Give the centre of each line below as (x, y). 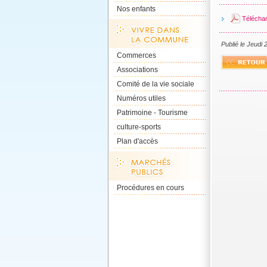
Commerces (136, 55)
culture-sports (139, 127)
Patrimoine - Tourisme (152, 113)
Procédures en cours (150, 188)
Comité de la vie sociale (156, 84)
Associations (137, 70)
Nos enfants (136, 9)
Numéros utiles (141, 98)
